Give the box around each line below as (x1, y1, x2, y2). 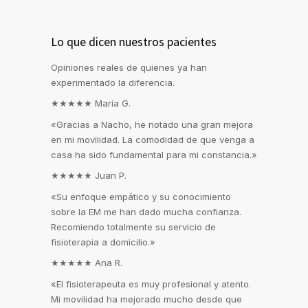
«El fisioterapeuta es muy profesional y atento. (51, 278, 251, 290)
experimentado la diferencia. (51, 77, 175, 89)
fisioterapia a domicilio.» (51, 236, 155, 248)
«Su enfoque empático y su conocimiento (51, 191, 231, 203)
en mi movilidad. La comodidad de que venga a (51, 134, 254, 146)
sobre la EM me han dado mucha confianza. (51, 206, 241, 218)
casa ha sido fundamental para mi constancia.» (51, 149, 257, 161)
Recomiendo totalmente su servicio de (51, 221, 216, 233)
